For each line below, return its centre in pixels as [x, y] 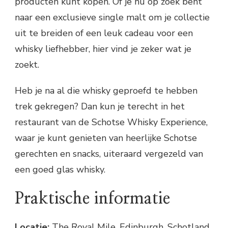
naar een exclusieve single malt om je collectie [112, 18]
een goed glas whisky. [60, 170]
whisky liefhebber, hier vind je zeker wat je [103, 49]
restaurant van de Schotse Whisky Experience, [111, 122]
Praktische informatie [92, 199]
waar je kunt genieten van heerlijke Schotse [106, 138]
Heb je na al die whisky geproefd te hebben [106, 91]
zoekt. [27, 65]
